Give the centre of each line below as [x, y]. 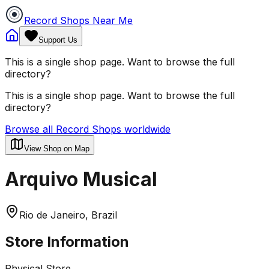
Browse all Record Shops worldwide [88, 129]
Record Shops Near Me [78, 20]
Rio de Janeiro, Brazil [68, 215]
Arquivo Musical [81, 180]
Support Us [58, 40]
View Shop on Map [57, 149]
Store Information [67, 241]
